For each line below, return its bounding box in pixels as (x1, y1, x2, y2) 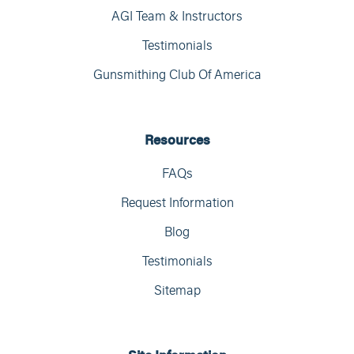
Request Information (120, 194, 234, 212)
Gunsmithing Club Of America (92, 66, 262, 84)
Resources (144, 130, 210, 149)
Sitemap (153, 281, 201, 299)
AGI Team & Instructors (111, 7, 243, 25)
